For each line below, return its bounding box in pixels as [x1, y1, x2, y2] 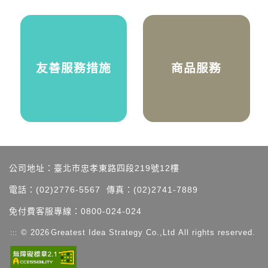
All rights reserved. [176, 227, 256, 237]
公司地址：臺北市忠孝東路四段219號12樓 [9, 163, 179, 173]
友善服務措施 [35, 61, 111, 75]
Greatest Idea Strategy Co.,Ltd [50, 227, 175, 237]
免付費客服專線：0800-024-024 [9, 206, 142, 217]
